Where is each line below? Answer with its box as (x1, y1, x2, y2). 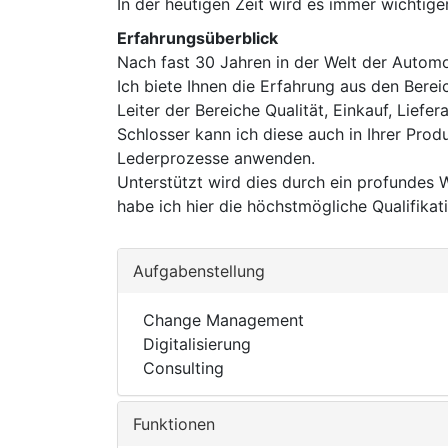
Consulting (143, 358, 224, 378)
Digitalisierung (143, 334, 251, 354)
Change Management (143, 310, 304, 330)
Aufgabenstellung (133, 261, 265, 281)
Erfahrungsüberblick (117, 28, 278, 48)
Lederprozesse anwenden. (117, 148, 315, 168)
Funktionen (133, 414, 215, 434)
